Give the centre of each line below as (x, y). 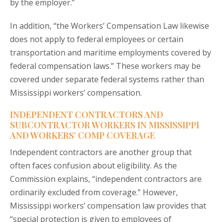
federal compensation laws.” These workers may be (105, 66)
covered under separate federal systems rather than (107, 80)
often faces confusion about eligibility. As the (93, 166)
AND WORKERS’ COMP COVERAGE (83, 136)
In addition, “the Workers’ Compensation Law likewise (110, 26)
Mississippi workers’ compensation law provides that (108, 206)
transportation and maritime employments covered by (111, 53)
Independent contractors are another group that (101, 152)
